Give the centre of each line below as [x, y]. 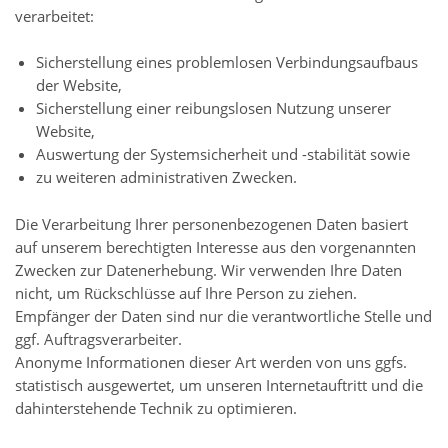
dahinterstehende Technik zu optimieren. [156, 407]
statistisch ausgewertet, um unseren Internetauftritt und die [219, 384]
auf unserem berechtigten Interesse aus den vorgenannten [215, 246]
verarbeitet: [54, 15]
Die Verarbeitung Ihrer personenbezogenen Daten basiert [211, 223]
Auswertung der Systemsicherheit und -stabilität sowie [222, 154]
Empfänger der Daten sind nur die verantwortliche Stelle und [223, 315]
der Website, [78, 85]
